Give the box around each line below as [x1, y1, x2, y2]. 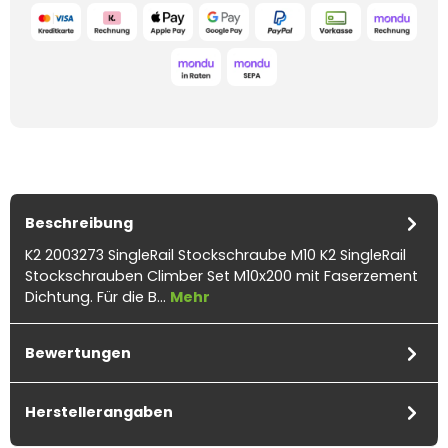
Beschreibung [25, 212, 133, 233]
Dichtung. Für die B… [25, 287, 170, 308]
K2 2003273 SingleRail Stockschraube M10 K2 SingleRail [25, 245, 406, 266]
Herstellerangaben [25, 401, 173, 422]
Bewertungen [25, 342, 131, 363]
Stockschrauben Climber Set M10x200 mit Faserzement [25, 266, 418, 287]
